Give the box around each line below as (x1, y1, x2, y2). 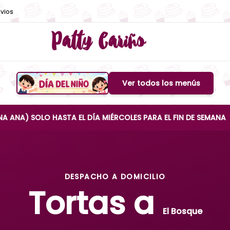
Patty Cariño (52, 32, 145, 51)
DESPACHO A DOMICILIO (64, 171, 166, 182)
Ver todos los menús (122, 78, 200, 88)
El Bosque (162, 205, 202, 217)
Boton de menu (62, 83, 126, 95)
